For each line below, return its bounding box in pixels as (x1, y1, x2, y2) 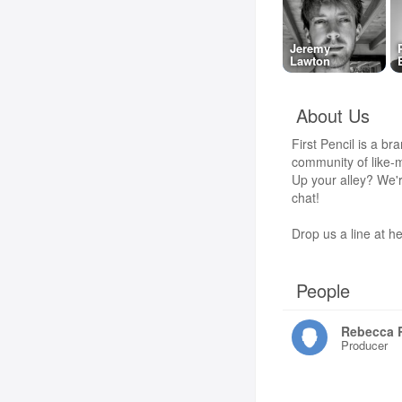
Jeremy (289, 39, 330, 57)
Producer (340, 336, 388, 354)
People (295, 277, 350, 303)
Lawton (289, 52, 330, 69)
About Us (295, 102, 370, 128)
